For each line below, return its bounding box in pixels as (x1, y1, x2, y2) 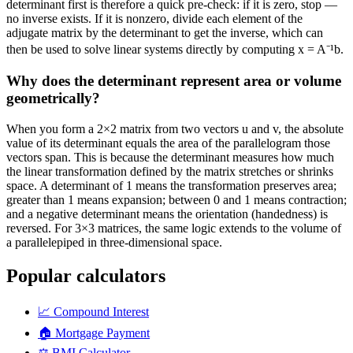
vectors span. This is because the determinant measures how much (6, 150, 334, 164)
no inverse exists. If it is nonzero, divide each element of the (6, 12, 303, 26)
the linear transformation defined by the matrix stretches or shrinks (6, 164, 333, 178)
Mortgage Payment (55, 325, 150, 340)
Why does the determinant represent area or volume (6, 72, 341, 90)
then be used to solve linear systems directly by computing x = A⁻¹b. (6, 43, 344, 57)
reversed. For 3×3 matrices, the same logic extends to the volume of (6, 221, 341, 235)
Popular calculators (6, 265, 165, 286)
